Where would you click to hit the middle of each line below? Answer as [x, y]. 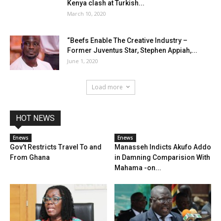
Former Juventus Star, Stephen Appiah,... [132, 50]
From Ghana [30, 157]
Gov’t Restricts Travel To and [56, 147]
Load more [107, 87]
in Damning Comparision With [162, 157]
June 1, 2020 [83, 61]
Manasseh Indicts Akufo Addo [163, 147]
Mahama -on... [138, 167]
